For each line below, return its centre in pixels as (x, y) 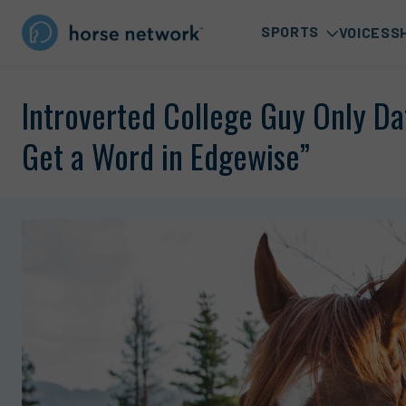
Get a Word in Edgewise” (166, 155)
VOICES (364, 32)
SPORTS (290, 32)
